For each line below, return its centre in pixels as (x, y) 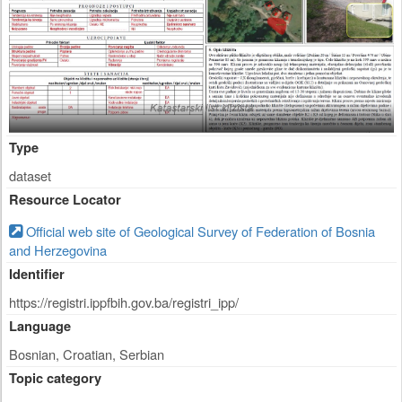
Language (40, 327)
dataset (30, 176)
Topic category (55, 379)
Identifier (37, 275)
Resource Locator (65, 200)
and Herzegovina (58, 250)
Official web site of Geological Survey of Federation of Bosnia (199, 232)
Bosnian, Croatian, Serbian (87, 354)
